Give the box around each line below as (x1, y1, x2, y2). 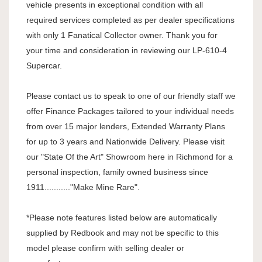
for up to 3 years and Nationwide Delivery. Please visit (26, 137, 225, 147)
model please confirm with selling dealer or (26, 243, 184, 253)
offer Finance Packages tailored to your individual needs (26, 106, 234, 116)
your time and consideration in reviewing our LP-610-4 (26, 46, 227, 56)
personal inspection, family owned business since (26, 167, 208, 177)
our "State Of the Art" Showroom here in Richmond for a (26, 152, 233, 162)
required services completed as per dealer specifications (26, 15, 235, 25)
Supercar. (26, 61, 62, 71)
